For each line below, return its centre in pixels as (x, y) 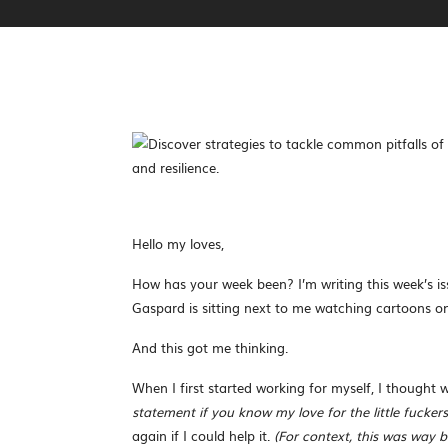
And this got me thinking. (210, 347)
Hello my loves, (178, 243)
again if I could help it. (203, 435)
